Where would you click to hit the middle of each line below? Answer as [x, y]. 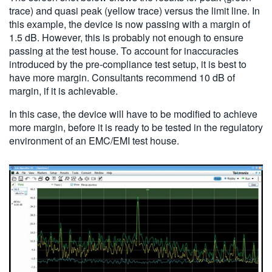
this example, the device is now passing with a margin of [130, 24]
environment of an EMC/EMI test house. [94, 140]
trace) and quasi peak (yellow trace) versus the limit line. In [134, 10]
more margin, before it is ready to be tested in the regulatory [136, 127]
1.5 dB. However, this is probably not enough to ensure [126, 37]
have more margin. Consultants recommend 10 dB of [122, 77]
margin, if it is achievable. [63, 90]
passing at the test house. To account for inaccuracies [124, 50]
